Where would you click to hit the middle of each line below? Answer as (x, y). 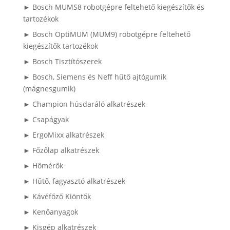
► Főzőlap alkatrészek (61, 150)
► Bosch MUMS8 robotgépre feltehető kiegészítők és (113, 7)
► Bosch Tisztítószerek (62, 62)
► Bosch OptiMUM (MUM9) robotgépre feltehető (107, 34)
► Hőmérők (43, 166)
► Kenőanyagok (50, 212)
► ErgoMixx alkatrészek (63, 135)
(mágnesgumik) (49, 89)
